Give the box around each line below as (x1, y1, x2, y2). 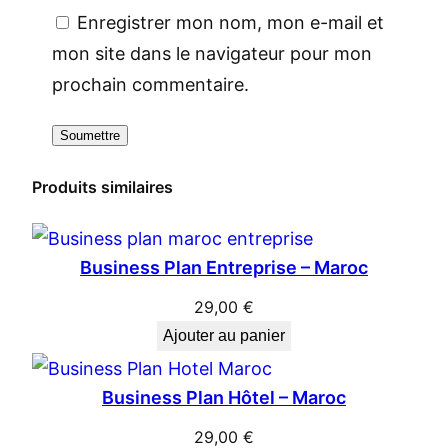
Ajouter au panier (163, 327, 285, 345)
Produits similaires (32, 176, 173, 197)
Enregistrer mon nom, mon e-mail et (77, 11, 384, 33)
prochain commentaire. (52, 73, 249, 95)
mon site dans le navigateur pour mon (52, 42, 372, 64)
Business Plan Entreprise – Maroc (80, 257, 368, 279)
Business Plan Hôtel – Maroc (102, 386, 346, 408)
